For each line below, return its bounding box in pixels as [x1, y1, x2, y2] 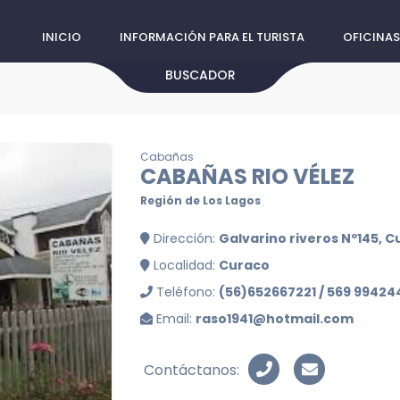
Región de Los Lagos [140, 193, 261, 208]
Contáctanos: [144, 360, 239, 380]
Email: [153, 310, 196, 328]
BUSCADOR [164, 66, 236, 84]
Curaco [219, 256, 270, 274]
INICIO [42, 29, 81, 46]
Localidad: [150, 256, 219, 274]
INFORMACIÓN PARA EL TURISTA [120, 29, 304, 46]
